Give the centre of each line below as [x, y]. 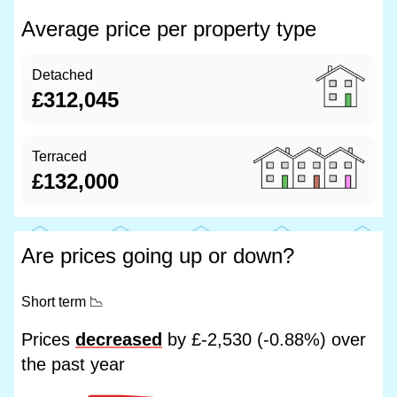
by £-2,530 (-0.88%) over [264, 339]
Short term [55, 302]
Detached [62, 75]
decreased [119, 339]
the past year [73, 364]
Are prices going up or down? [158, 256]
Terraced [59, 156]
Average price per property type [169, 29]
